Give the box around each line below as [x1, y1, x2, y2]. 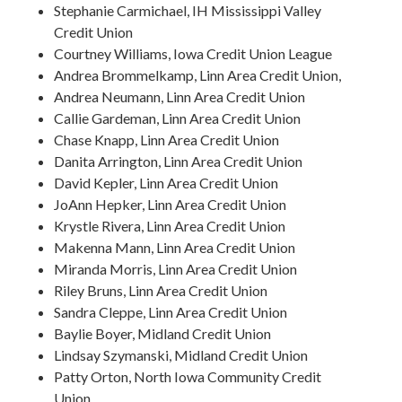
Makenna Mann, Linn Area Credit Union [54, 239, 296, 256]
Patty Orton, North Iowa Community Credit [54, 368, 322, 385]
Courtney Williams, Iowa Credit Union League [54, 45, 333, 62]
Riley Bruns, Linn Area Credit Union [54, 282, 268, 299]
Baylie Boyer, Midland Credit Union [54, 325, 272, 342]
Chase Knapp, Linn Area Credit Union [54, 131, 280, 148]
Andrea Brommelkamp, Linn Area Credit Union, [54, 66, 342, 83]
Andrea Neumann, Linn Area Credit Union [54, 88, 306, 105]
